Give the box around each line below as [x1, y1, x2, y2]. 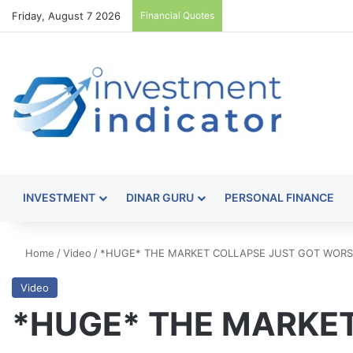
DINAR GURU [126, 191, 194, 204]
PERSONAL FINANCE [225, 191, 334, 204]
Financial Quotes [140, 9, 214, 21]
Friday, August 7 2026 [12, 9, 121, 22]
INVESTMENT [23, 191, 95, 204]
